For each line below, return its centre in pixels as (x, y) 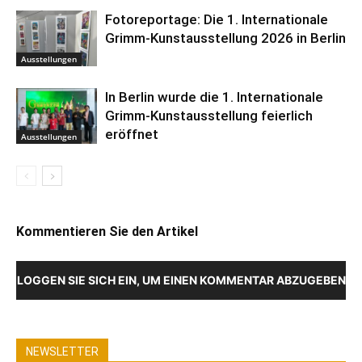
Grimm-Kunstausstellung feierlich (209, 116)
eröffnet (132, 135)
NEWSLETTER (62, 352)
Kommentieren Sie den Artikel (107, 232)
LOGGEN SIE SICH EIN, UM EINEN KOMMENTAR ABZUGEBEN (181, 280)
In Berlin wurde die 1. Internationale (214, 97)
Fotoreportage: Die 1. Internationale (217, 20)
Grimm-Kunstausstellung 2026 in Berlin (225, 38)
